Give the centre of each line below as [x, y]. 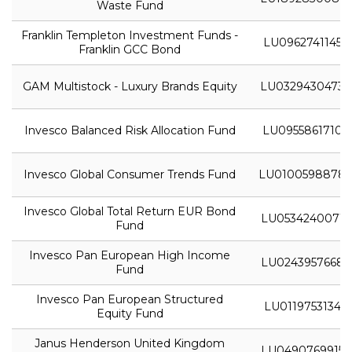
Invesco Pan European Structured [130, 299]
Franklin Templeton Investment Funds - [130, 35]
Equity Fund [130, 313]
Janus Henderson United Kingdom [130, 343]
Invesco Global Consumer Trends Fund [130, 174]
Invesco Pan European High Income [130, 255]
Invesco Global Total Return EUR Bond [130, 211]
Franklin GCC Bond [130, 49]
